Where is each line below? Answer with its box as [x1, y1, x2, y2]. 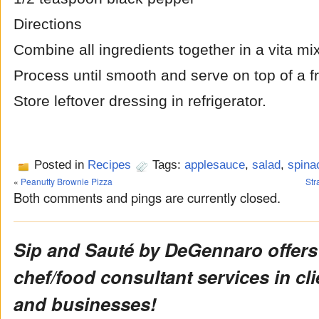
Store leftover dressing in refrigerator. [13, 93, 266, 110]
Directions [13, 16, 82, 33]
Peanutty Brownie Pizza [20, 175, 113, 187]
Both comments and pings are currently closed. [13, 188, 281, 206]
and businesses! [13, 291, 156, 317]
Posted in [30, 158, 88, 172]
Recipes [87, 158, 131, 172]
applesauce [184, 158, 245, 172]
